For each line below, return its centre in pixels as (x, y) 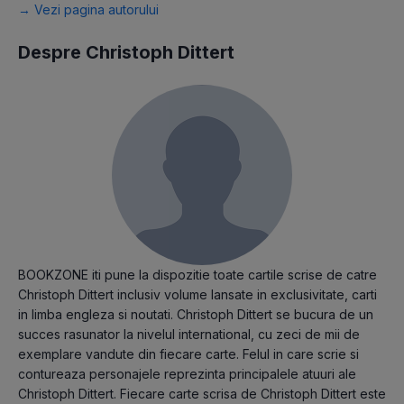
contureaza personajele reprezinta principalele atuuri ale (187, 374)
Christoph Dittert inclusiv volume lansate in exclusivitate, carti (197, 295)
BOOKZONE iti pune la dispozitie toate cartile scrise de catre (197, 275)
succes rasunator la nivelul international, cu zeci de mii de (189, 335)
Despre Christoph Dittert (126, 53)
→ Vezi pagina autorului (88, 10)
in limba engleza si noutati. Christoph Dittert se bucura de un (196, 315)
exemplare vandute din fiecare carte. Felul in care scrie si (188, 354)
